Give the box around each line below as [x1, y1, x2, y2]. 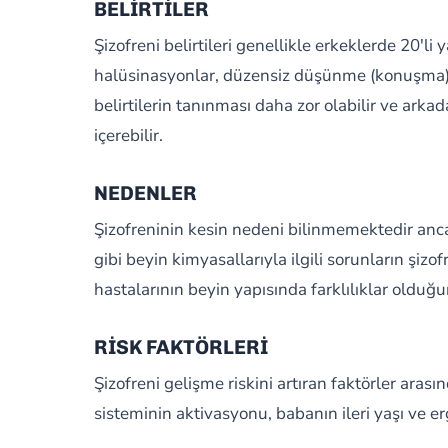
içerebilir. [93, 124, 163, 147]
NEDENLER [93, 181, 197, 205]
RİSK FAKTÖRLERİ [93, 335, 268, 359]
